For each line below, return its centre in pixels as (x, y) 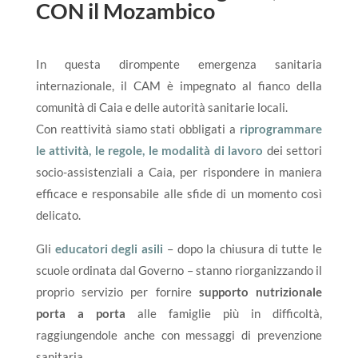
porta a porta (80, 314)
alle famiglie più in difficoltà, (224, 314)
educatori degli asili (109, 249)
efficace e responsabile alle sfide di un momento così (179, 194)
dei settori (293, 151)
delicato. (58, 215)
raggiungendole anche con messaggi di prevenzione (179, 335)
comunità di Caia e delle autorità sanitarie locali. (161, 107)
